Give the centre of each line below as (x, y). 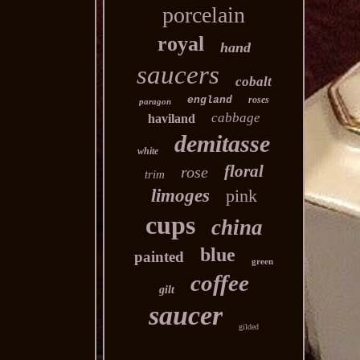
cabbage (235, 118)
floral (243, 171)
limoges (180, 196)
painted (160, 257)
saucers (178, 75)
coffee (219, 283)
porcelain (204, 15)
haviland (171, 119)
